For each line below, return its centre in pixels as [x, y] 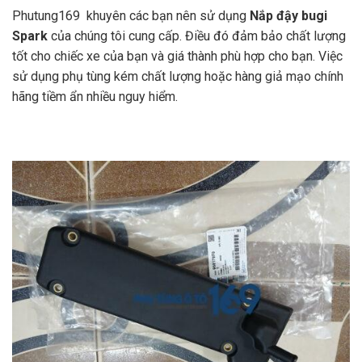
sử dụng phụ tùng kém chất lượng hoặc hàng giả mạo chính [178, 76]
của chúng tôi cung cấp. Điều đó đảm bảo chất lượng [198, 36]
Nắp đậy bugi [287, 15]
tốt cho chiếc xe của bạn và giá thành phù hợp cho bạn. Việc [177, 56]
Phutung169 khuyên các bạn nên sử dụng [129, 15]
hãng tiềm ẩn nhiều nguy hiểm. [95, 96]
